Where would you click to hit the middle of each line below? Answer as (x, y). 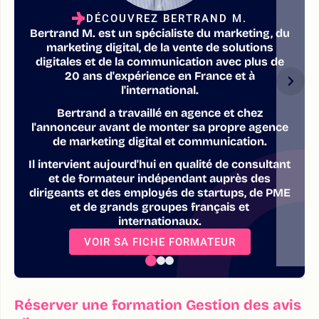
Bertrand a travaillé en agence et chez (159, 113)
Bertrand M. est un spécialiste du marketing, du (159, 33)
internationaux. (159, 221)
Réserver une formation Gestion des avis (158, 304)
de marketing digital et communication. (159, 141)
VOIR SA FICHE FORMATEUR (159, 242)
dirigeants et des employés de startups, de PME (159, 192)
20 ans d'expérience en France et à (159, 75)
